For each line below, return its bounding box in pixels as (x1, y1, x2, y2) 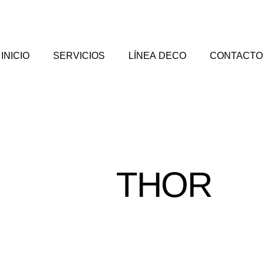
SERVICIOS (52, 51, 105, 61)
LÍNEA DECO (128, 51, 186, 61)
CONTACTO (209, 51, 263, 61)
